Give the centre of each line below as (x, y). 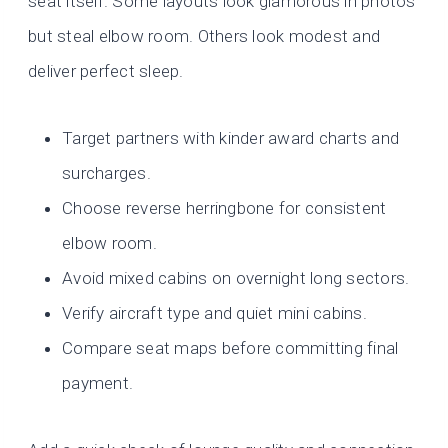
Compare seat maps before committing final (230, 348)
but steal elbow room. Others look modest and (204, 36)
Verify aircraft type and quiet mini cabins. (214, 313)
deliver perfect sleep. (106, 71)
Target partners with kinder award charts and (231, 138)
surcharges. (106, 173)
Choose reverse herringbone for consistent (224, 208)
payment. (98, 383)
